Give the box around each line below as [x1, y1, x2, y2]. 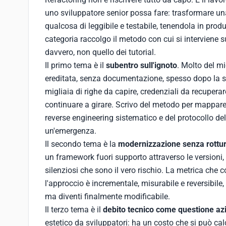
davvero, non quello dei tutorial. [45, 47, 156, 57]
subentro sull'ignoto [106, 61, 177, 70]
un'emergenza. [45, 126, 96, 136]
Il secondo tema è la [45, 139, 118, 149]
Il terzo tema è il [45, 205, 103, 214]
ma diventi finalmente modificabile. [45, 192, 170, 201]
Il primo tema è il [45, 61, 106, 70]
